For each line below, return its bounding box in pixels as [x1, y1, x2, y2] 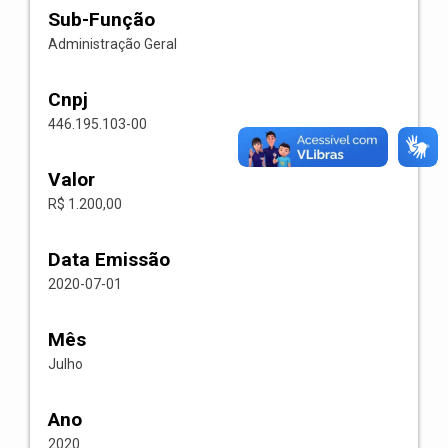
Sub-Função [48, 8, 155, 31]
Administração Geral [48, 36, 177, 52]
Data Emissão [48, 248, 170, 271]
